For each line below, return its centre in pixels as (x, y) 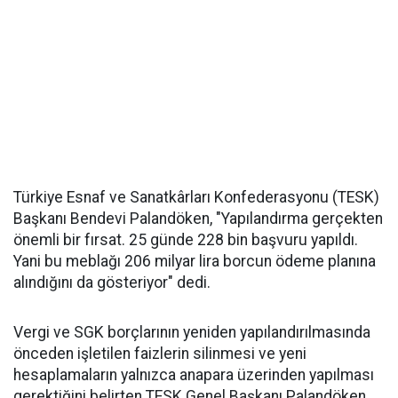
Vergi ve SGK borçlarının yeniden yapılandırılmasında (192, 332)
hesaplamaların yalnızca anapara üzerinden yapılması (194, 375)
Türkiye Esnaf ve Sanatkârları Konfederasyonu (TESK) (196, 197)
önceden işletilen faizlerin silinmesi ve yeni (160, 354)
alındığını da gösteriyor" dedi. (112, 283)
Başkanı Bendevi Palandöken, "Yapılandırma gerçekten (198, 219)
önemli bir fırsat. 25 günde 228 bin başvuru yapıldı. (186, 240)
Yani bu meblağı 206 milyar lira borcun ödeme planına (195, 261)
